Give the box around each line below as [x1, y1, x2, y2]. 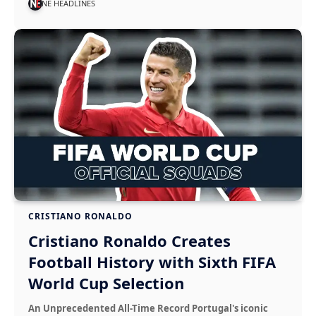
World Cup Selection [28, 272, 185, 294]
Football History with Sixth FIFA [28, 251, 276, 273]
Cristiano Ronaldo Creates [28, 230, 231, 252]
